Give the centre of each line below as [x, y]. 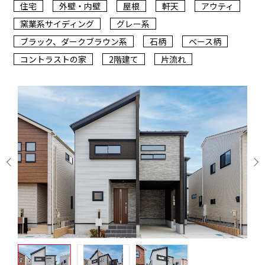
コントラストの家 [53, 59]
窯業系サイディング [57, 24]
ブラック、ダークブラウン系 [74, 41]
